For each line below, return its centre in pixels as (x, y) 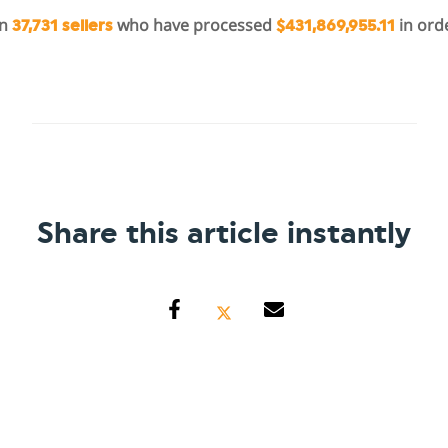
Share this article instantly (224, 234)
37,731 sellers (62, 26)
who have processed (194, 25)
